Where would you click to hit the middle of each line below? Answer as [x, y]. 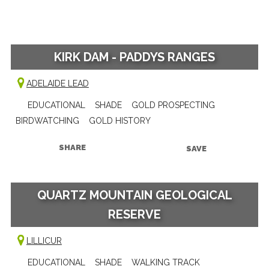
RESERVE [134, 214]
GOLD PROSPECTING [173, 105]
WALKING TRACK [165, 262]
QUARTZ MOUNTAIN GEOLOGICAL [134, 195]
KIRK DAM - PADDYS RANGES [134, 57]
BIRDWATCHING [47, 120]
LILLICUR [44, 240]
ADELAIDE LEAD [57, 83]
